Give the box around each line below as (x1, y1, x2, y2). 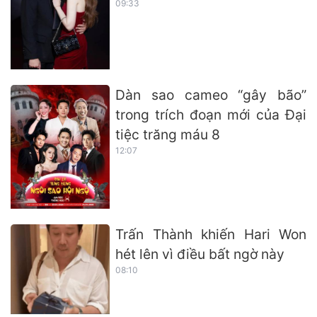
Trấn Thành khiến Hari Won (115, 225, 306, 243)
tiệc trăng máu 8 (115, 125, 220, 143)
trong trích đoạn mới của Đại (115, 105, 306, 123)
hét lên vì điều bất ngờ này (115, 245, 284, 263)
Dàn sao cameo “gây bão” (115, 86, 306, 103)
